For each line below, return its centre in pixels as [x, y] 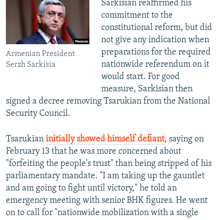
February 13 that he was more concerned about [94, 152]
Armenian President [40, 54]
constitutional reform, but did [156, 28]
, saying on [184, 139]
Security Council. [38, 114]
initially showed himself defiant [105, 139]
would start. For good [140, 77]
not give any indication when [155, 40]
